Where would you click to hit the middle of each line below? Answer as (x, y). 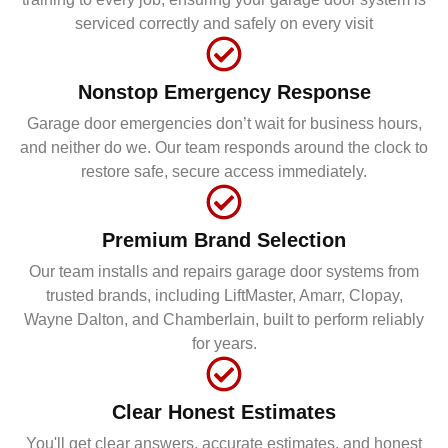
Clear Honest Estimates (224, 411)
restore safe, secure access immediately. (224, 171)
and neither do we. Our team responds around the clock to (224, 147)
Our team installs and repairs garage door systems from (224, 271)
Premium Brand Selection (224, 239)
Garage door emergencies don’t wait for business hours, (224, 123)
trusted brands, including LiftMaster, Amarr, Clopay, (224, 295)
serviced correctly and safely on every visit (224, 23)
